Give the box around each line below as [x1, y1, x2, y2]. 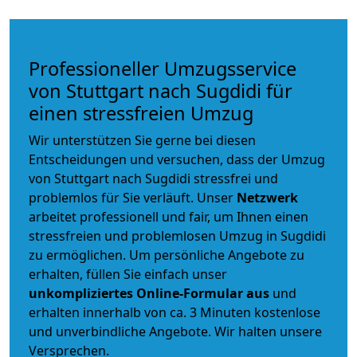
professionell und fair [80, 208, 207, 226]
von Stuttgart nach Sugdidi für [29, 78, 292, 104]
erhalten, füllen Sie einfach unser [29, 265, 227, 284]
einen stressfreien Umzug [29, 100, 253, 127]
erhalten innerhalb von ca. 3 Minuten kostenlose [29, 304, 320, 322]
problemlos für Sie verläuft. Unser [29, 189, 237, 207]
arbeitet [29, 208, 80, 226]
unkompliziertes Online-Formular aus [29, 284, 269, 303]
